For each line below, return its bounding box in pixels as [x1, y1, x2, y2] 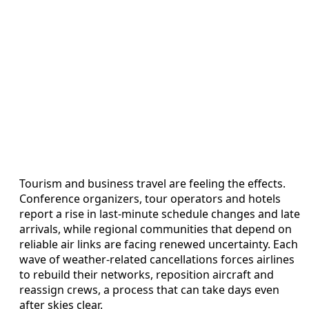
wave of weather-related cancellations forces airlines [19, 251, 295, 267]
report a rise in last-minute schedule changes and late [19, 206, 300, 221]
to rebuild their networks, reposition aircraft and [19, 266, 274, 282]
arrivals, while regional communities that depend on [19, 221, 292, 237]
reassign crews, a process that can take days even [19, 281, 279, 297]
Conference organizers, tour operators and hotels [19, 190, 281, 206]
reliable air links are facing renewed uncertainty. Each [19, 236, 298, 252]
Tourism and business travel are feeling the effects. [19, 175, 286, 191]
